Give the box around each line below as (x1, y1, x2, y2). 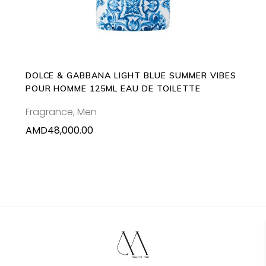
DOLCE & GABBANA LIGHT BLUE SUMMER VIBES (25, 69, 236, 81)
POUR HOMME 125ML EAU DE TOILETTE (25, 83, 201, 94)
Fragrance (25, 105, 73, 119)
